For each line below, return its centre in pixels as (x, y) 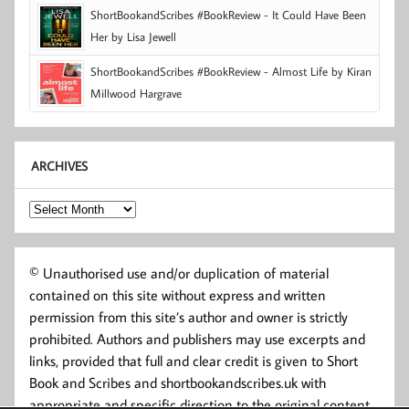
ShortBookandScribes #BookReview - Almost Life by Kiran (231, 72)
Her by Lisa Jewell (133, 37)
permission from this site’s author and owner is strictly (189, 317)
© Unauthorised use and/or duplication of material (179, 273)
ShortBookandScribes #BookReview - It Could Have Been (228, 15)
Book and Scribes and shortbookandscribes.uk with (178, 383)
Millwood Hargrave (136, 94)
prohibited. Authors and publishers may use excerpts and (197, 339)
